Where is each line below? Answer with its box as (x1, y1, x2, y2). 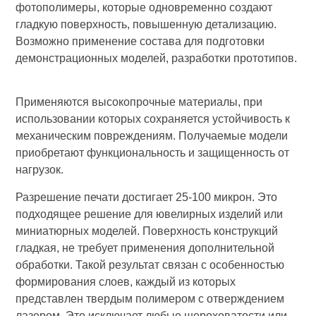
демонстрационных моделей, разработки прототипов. (16, 51, 298, 64)
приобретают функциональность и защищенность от (16, 147, 290, 159)
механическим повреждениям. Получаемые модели (16, 130, 288, 142)
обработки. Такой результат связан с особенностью (16, 258, 285, 271)
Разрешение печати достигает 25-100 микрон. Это (16, 190, 278, 203)
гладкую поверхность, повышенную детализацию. (16, 18, 277, 30)
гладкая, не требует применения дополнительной (16, 241, 275, 254)
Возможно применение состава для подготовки (16, 35, 265, 47)
